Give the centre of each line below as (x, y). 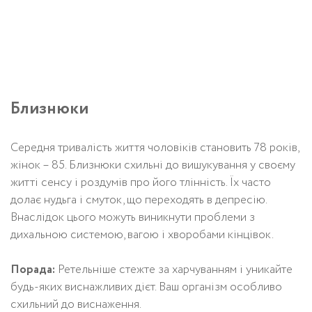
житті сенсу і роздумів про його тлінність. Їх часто (141, 182)
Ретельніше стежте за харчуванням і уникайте (174, 270)
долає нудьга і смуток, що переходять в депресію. (139, 200)
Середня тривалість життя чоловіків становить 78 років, (155, 148)
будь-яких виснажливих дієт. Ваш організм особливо (146, 287)
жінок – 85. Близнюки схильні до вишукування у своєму (153, 165)
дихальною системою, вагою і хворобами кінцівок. (142, 235)
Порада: (33, 270)
